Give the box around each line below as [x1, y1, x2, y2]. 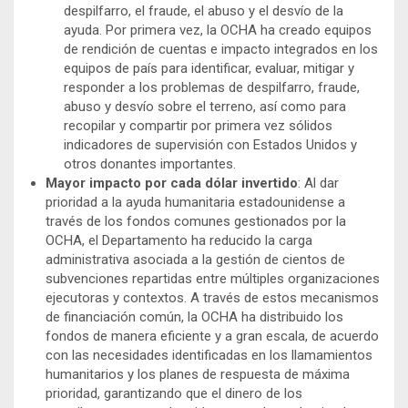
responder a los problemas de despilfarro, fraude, [64, 78, 360, 96]
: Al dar [298, 174, 339, 191]
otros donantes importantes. [64, 155, 240, 172]
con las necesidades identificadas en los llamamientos [46, 346, 372, 363]
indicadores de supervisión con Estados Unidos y [64, 136, 357, 153]
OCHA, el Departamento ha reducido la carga [46, 231, 312, 249]
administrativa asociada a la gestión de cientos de [46, 250, 345, 268]
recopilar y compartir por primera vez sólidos [64, 117, 332, 134]
